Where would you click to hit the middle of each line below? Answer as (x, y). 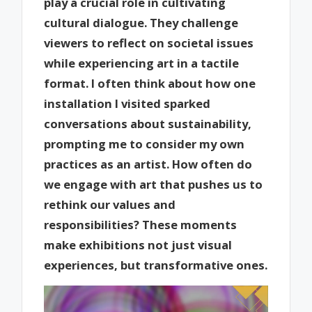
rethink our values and (110, 204)
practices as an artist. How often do (148, 164)
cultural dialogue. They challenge (141, 22)
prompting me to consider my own (145, 143)
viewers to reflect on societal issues (149, 42)
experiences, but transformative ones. (156, 265)
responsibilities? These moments (141, 224)
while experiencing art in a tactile (142, 63)
